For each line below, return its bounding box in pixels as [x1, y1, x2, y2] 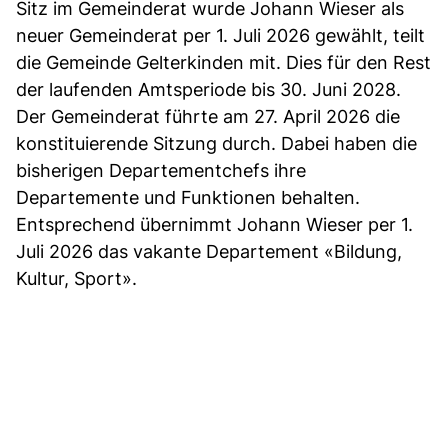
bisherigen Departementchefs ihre [16, 159, 306, 181]
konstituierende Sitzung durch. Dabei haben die [16, 132, 417, 154]
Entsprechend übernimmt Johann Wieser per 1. [16, 213, 413, 235]
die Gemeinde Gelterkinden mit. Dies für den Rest [16, 51, 431, 73]
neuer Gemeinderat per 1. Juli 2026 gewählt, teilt [16, 24, 425, 46]
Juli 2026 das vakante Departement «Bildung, [16, 240, 402, 262]
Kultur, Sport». [16, 267, 137, 289]
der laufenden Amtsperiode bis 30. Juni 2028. [16, 78, 401, 100]
